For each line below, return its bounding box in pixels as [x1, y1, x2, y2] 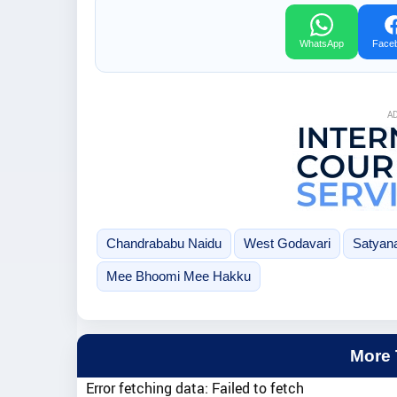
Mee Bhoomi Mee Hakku [105, 268, 251, 284]
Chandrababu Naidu [105, 235, 222, 251]
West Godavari [243, 235, 331, 251]
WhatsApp [300, 38, 344, 49]
